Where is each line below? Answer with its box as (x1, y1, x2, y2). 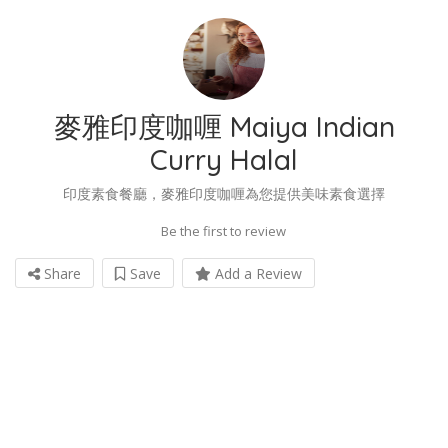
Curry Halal (150, 141, 298, 177)
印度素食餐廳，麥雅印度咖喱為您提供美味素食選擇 (63, 183, 385, 203)
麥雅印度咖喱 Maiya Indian (53, 108, 395, 144)
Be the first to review (161, 221, 286, 240)
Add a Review (211, 263, 302, 283)
